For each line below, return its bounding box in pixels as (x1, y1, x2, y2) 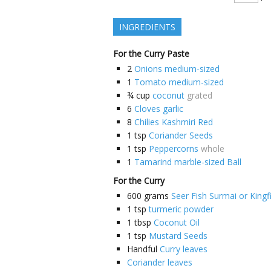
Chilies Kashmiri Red (134, 116, 213, 128)
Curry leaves (160, 243, 207, 255)
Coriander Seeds (149, 129, 213, 141)
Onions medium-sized (134, 63, 220, 74)
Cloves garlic (134, 103, 183, 114)
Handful (127, 243, 157, 255)
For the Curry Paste (113, 48, 189, 59)
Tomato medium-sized (134, 76, 224, 88)
